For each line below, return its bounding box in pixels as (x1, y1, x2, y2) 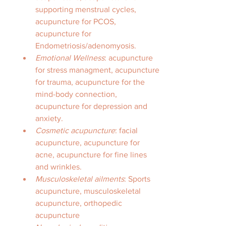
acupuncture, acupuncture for (35, 138, 142, 147)
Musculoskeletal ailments (35, 175, 124, 183)
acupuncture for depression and (35, 102, 149, 110)
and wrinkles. (35, 162, 84, 171)
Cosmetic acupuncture (35, 126, 115, 135)
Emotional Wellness (35, 53, 104, 62)
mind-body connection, (35, 90, 119, 98)
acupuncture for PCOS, (35, 17, 118, 26)
